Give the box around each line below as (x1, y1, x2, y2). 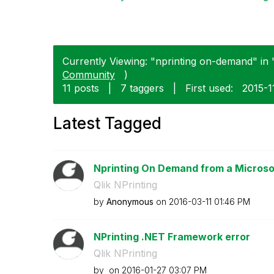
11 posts (62, 81, 99, 94)
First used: (185, 81, 233, 94)
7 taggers (120, 81, 164, 94)
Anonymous (106, 196, 154, 207)
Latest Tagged (53, 113, 161, 133)
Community (62, 68, 115, 81)
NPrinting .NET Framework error (93, 230, 250, 243)
